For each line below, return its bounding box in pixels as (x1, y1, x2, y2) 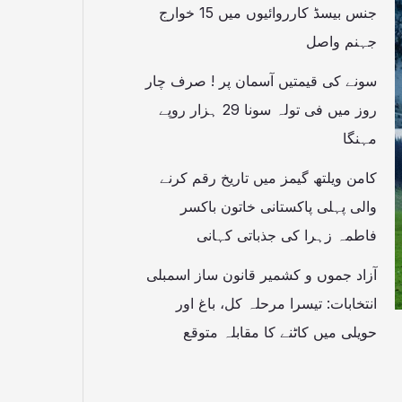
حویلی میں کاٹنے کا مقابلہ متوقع (183, 323, 377, 342)
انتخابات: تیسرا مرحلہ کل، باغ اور (176, 294, 377, 313)
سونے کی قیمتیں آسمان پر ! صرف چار (145, 72, 377, 91)
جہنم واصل (306, 32, 377, 51)
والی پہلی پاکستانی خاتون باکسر (180, 197, 377, 216)
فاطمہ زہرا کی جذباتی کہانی (197, 226, 377, 245)
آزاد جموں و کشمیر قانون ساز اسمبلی (146, 266, 377, 284)
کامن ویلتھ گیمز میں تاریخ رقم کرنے (160, 169, 377, 188)
